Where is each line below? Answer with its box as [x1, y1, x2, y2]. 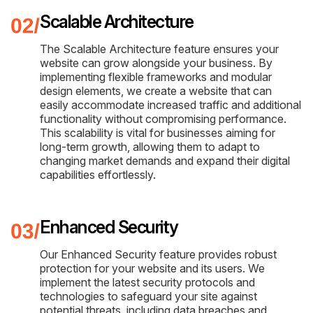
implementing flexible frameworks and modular [40, 69, 272, 84]
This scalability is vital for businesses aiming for [40, 125, 275, 140]
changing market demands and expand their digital [40, 153, 290, 168]
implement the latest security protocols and [40, 275, 255, 289]
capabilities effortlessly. [40, 167, 156, 182]
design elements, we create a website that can [40, 83, 272, 98]
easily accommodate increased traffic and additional [40, 97, 301, 112]
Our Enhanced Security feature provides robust [40, 247, 277, 261]
